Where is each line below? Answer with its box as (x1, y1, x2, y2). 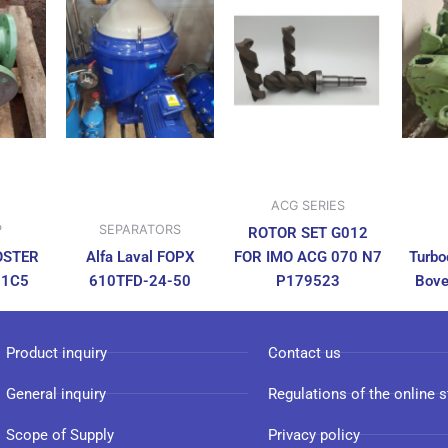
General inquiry (6, 384, 106, 403)
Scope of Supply (6, 425, 114, 444)
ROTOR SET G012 (248, 223, 368, 242)
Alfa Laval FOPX (85, 247, 195, 266)
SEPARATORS (99, 222, 181, 238)
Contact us (268, 343, 342, 362)
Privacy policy (268, 425, 361, 444)
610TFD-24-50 (89, 271, 191, 290)
